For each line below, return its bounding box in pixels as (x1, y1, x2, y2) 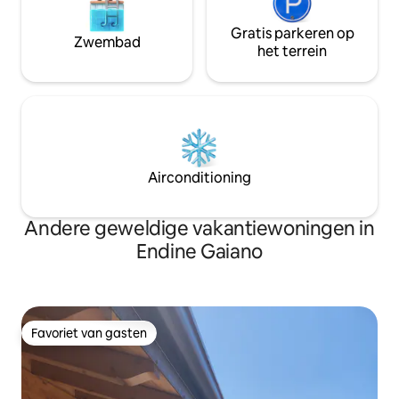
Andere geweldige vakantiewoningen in (24, 216, 375, 242)
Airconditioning (148, 168, 251, 188)
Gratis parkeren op (230, 24, 354, 44)
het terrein (257, 42, 327, 61)
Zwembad (73, 33, 141, 53)
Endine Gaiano (136, 239, 263, 265)
